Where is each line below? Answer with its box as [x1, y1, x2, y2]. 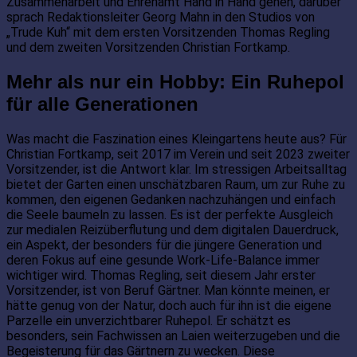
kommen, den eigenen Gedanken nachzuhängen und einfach [6, 191, 335, 207]
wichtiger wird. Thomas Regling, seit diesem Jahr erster [6, 267, 316, 283]
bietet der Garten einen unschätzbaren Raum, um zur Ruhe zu [6, 176, 345, 192]
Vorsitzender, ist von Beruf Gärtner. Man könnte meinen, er [6, 282, 330, 298]
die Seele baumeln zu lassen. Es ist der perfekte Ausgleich [6, 206, 333, 222]
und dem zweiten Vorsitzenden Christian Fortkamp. [6, 39, 290, 55]
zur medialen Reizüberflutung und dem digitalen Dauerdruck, [6, 222, 339, 237]
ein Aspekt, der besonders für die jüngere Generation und [6, 237, 322, 253]
